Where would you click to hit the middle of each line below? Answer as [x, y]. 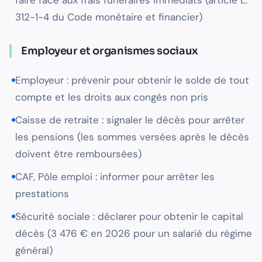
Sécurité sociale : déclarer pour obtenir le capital [129, 217]
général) [34, 251]
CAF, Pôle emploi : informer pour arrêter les [115, 177]
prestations [42, 194]
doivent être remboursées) [78, 154]
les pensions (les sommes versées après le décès [132, 137]
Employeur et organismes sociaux [110, 51]
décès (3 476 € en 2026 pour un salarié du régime [134, 234]
